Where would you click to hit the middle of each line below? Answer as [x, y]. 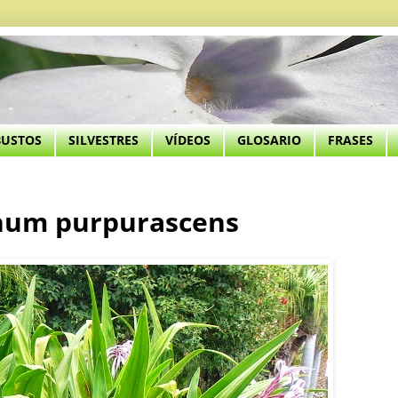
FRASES [350, 140]
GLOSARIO [269, 140]
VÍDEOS [188, 140]
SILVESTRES [103, 140]
